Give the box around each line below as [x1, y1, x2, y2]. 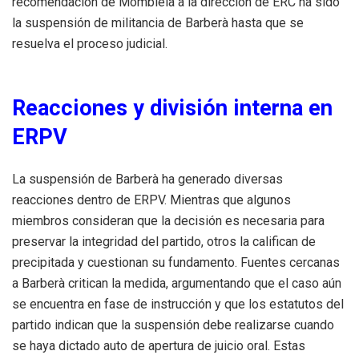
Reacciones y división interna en [12, 95, 333, 122]
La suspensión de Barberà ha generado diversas [12, 171, 283, 187]
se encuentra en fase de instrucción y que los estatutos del [12, 296, 344, 312]
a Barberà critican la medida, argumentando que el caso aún [12, 275, 341, 291]
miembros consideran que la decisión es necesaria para [12, 212, 325, 228]
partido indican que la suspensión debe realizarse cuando [12, 317, 334, 333]
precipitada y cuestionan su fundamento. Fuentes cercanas [12, 254, 340, 270]
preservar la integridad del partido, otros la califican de [12, 233, 316, 249]
